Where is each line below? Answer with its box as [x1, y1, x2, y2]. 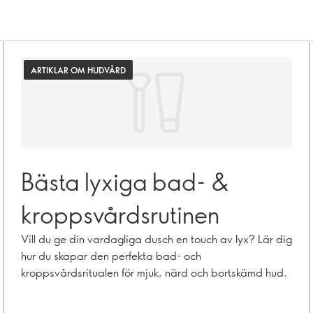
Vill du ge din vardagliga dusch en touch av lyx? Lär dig [21, 231, 292, 246]
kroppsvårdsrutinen [21, 198, 219, 230]
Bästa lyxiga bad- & [21, 166, 229, 197]
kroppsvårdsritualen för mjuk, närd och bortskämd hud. [21, 265, 287, 279]
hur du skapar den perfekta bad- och [21, 248, 201, 263]
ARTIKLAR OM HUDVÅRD [31, 64, 126, 75]
